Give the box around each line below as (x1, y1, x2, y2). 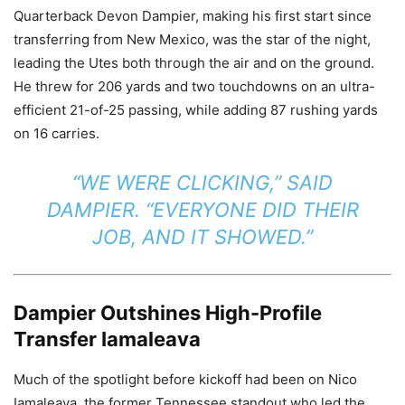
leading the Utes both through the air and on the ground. (14, 53, 374, 71)
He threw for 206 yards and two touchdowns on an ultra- (14, 77, 375, 95)
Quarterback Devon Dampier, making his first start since (14, 6, 372, 24)
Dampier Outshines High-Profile (14, 300, 322, 325)
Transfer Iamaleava (14, 326, 201, 351)
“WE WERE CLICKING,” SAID (72, 170, 333, 194)
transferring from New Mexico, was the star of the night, (14, 30, 371, 48)
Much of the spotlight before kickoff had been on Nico (14, 370, 357, 388)
